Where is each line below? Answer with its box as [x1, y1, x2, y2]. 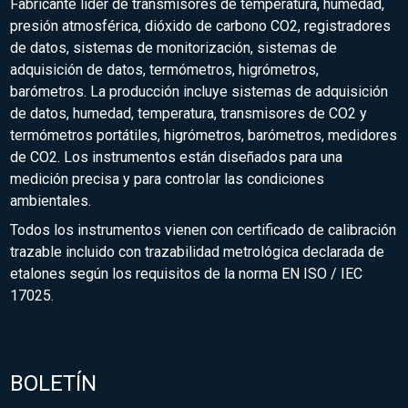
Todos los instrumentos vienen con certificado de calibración [10, 221, 397, 240]
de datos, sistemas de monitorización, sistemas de [10, 39, 338, 57]
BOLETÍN [10, 370, 97, 396]
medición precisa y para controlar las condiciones [10, 170, 325, 189]
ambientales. [10, 192, 92, 210]
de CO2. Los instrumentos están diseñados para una [10, 148, 343, 167]
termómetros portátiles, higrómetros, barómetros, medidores [10, 127, 398, 145]
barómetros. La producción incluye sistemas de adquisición [10, 83, 389, 101]
